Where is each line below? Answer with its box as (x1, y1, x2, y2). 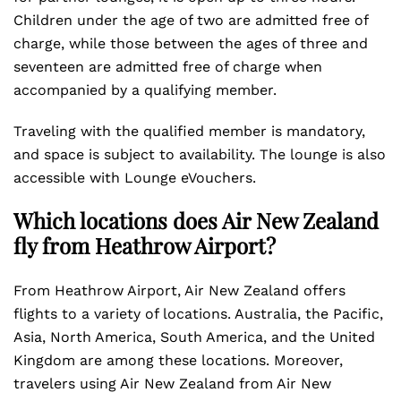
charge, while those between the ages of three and (13, 35, 368, 52)
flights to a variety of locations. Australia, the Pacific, (13, 305, 383, 322)
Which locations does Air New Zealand (13, 206, 379, 235)
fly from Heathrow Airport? (13, 231, 276, 260)
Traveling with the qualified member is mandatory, (13, 123, 365, 140)
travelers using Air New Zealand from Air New (13, 375, 331, 392)
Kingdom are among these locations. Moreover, (13, 352, 343, 369)
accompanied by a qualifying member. (13, 81, 281, 98)
